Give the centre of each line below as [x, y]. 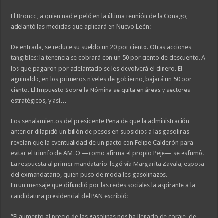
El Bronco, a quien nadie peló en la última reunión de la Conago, [100, 16]
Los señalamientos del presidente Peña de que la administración [100, 121]
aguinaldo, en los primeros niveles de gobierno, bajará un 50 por [101, 79]
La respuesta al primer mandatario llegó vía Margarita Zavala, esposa [108, 164]
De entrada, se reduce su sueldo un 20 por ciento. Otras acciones [101, 47]
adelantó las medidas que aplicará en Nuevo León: [81, 27]
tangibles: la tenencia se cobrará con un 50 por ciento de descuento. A [108, 58]
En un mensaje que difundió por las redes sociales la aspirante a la [103, 185]
